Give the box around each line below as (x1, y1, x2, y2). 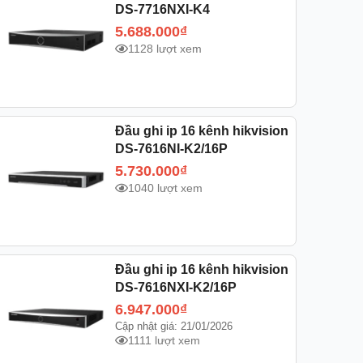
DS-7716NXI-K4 (114, 2, 210, 17)
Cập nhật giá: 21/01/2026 (114, 320, 233, 333)
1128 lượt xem (127, 42, 202, 56)
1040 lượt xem (127, 181, 203, 194)
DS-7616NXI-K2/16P (114, 280, 237, 295)
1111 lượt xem (127, 334, 200, 348)
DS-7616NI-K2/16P (114, 141, 228, 156)
